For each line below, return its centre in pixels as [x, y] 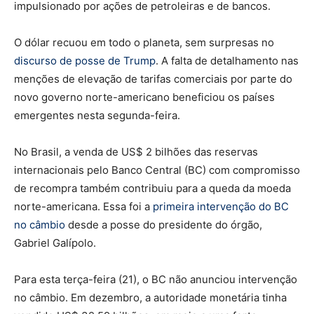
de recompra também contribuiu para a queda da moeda [152, 189]
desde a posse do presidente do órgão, [164, 225]
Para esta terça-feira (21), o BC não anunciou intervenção [156, 280]
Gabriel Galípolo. [55, 243]
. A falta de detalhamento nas [227, 61]
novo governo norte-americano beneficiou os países [144, 97]
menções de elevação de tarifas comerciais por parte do [153, 79]
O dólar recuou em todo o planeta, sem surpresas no [144, 43]
